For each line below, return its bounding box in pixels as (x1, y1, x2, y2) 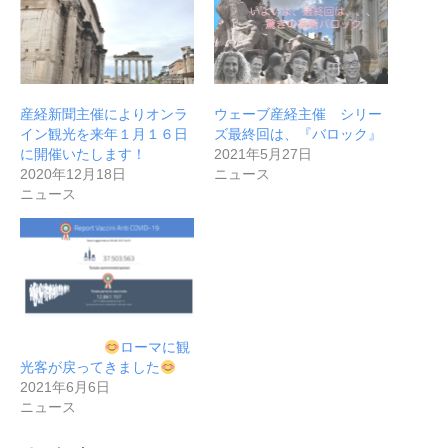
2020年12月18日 (20, 165, 126, 182)
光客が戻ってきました (20, 359, 160, 376)
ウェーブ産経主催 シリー (214, 105, 382, 122)
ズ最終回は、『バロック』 (214, 125, 382, 142)
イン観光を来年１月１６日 (20, 125, 188, 142)
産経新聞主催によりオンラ (20, 105, 188, 122)
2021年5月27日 (214, 145, 312, 162)
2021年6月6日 (20, 379, 110, 396)
